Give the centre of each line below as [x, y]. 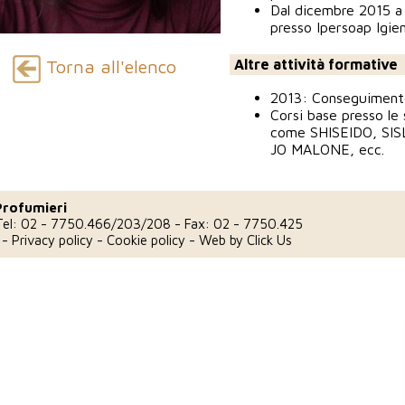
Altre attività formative [316, 64]
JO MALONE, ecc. [327, 149]
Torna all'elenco [108, 67]
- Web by [216, 240]
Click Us [269, 240]
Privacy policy [52, 240]
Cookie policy [146, 240]
